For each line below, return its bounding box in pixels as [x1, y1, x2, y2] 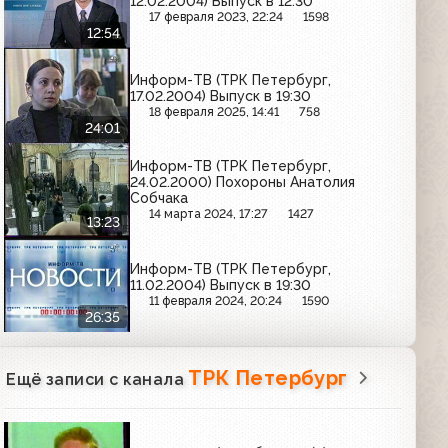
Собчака [130, 190, 189, 207]
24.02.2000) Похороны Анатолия [130, 174, 356, 191]
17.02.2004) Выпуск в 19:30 [130, 87, 312, 104]
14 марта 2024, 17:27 [149, 206, 269, 222]
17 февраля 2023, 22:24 [149, 9, 284, 25]
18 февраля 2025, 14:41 [149, 103, 280, 119]
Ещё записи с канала [6, 369, 189, 389]
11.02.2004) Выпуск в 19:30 [130, 276, 312, 293]
